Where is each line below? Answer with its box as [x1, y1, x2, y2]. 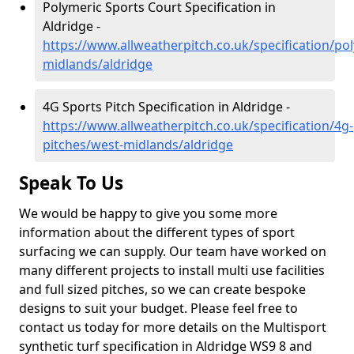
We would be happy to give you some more [19, 205, 277, 222]
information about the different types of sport [19, 224, 295, 241]
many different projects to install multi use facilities [19, 262, 325, 279]
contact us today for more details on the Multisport [19, 318, 326, 336]
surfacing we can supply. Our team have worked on [19, 243, 326, 260]
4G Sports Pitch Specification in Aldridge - [43, 98, 290, 115]
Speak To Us [19, 171, 123, 195]
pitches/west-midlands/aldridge [43, 136, 233, 153]
